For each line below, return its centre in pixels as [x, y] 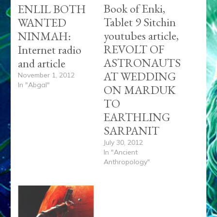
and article [42, 63]
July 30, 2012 [123, 143]
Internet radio [50, 49]
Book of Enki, [134, 9]
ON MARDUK [139, 90]
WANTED [42, 22]
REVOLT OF [134, 49]
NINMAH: [45, 36]
